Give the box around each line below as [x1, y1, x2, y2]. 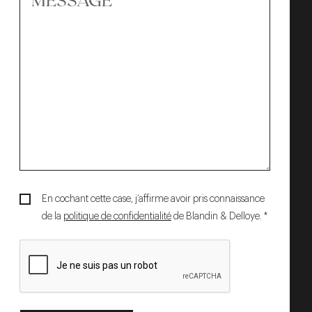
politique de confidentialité [63, 212, 171, 221]
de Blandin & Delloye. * [171, 212, 268, 221]
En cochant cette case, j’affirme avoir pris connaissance [42, 194, 265, 204]
